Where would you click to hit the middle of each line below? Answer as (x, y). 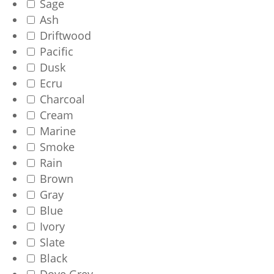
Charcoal (61, 99)
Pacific (55, 52)
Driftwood (64, 36)
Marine (57, 131)
